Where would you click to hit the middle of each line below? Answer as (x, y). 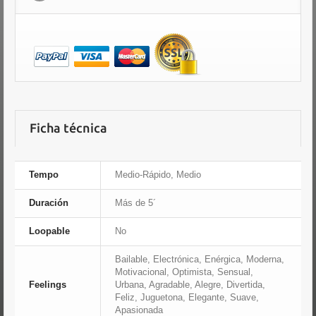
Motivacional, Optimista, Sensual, (184, 272)
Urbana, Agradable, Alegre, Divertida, (190, 285)
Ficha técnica (68, 128)
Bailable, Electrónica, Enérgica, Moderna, (200, 259)
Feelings (48, 285)
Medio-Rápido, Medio (158, 175)
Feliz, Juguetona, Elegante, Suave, (187, 297)
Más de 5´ (135, 203)
